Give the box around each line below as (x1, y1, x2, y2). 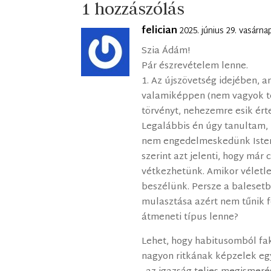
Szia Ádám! (142, 42, 191, 59)
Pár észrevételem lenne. (142, 57, 249, 74)
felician (142, 22, 178, 40)
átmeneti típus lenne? (142, 209, 239, 226)
